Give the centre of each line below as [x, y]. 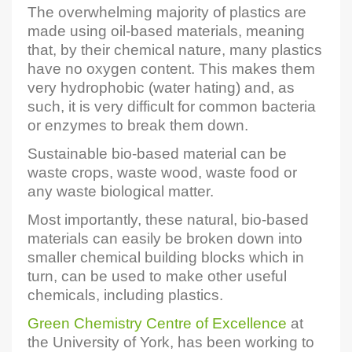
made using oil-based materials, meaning [166, 31]
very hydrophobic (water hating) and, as [161, 88]
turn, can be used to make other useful [157, 277]
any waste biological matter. [121, 192]
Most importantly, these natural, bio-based [168, 220]
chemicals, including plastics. [125, 295]
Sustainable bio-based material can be [157, 154]
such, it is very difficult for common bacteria [172, 107]
